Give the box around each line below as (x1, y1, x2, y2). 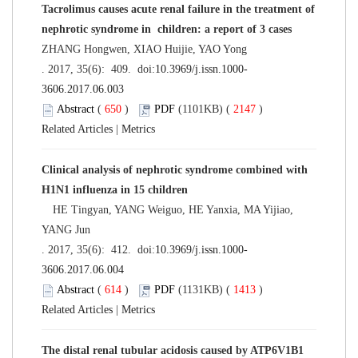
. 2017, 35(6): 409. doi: (42, 62, 155, 75)
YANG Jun (42, 223, 90, 236)
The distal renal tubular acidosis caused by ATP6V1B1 (42, 344, 304, 356)
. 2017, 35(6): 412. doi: (42, 243, 155, 256)
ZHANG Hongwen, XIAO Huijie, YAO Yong (42, 42, 247, 55)
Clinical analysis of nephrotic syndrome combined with (42, 163, 308, 176)
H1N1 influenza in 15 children (42, 183, 188, 196)
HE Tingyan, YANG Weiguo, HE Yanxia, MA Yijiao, (42, 203, 293, 216)
